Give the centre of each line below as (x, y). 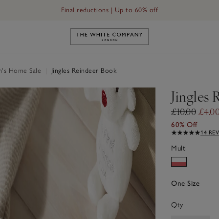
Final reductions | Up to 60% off (109, 10)
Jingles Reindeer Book (83, 70)
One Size (185, 183)
